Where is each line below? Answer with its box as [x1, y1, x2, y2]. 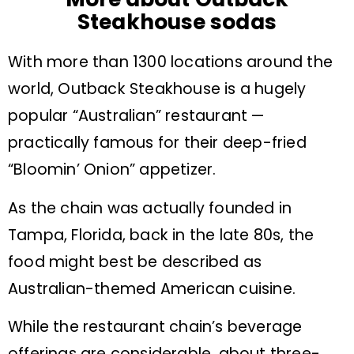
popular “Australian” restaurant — [8, 105, 265, 127]
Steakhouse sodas [77, 7, 277, 37]
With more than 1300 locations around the [8, 51, 333, 73]
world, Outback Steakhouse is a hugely [8, 78, 307, 100]
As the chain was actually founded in [8, 197, 292, 219]
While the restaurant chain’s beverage [8, 316, 303, 338]
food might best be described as [8, 250, 262, 273]
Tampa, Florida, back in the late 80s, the [8, 224, 314, 246]
